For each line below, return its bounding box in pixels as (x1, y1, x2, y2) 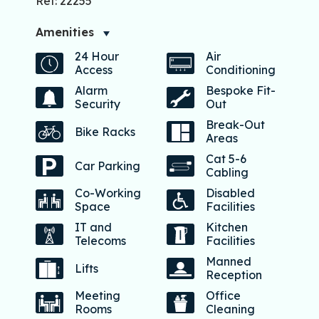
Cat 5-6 (206, 152, 246, 167)
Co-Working (75, 186, 141, 201)
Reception (206, 268, 262, 283)
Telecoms (75, 234, 126, 249)
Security (75, 97, 120, 112)
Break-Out (206, 117, 265, 132)
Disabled (206, 186, 255, 201)
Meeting (75, 288, 120, 303)
